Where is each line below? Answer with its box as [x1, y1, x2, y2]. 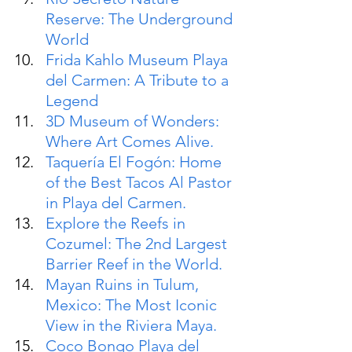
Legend [46, 90, 98, 110]
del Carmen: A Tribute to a [46, 70, 233, 90]
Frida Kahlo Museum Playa [46, 49, 232, 69]
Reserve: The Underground [46, 9, 236, 28]
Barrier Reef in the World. [46, 254, 222, 273]
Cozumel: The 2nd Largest [46, 233, 231, 253]
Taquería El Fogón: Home [46, 152, 225, 171]
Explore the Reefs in [46, 213, 189, 233]
